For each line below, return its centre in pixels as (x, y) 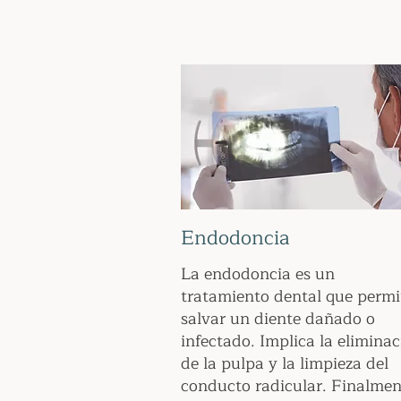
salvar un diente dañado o (278, 319)
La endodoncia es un (258, 274)
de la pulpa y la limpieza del (285, 363)
